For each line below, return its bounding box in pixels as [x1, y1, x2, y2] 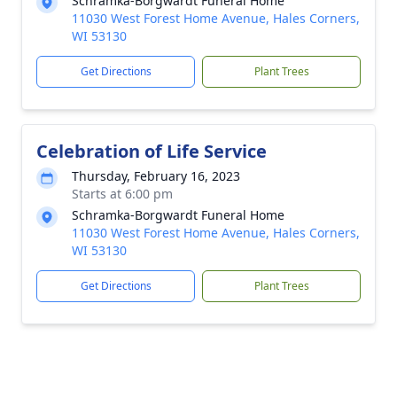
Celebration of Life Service [36, 139, 267, 163]
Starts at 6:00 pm [72, 185, 173, 202]
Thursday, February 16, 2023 [72, 167, 240, 184]
